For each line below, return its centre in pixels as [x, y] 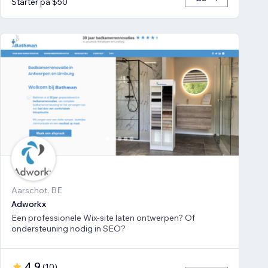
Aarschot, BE [37, 191]
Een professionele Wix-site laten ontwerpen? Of [103, 218]
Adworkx [29, 204]
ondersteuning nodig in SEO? [68, 229]
